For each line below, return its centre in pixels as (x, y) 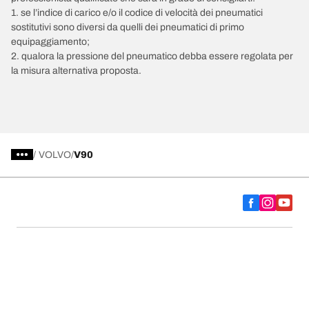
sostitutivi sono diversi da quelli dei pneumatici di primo (128, 27)
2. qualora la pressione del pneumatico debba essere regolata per (152, 56)
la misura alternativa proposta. (76, 70)
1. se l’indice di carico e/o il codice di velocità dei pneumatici (137, 12)
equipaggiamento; (50, 41)
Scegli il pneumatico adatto (102, 245)
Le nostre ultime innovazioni (106, 282)
